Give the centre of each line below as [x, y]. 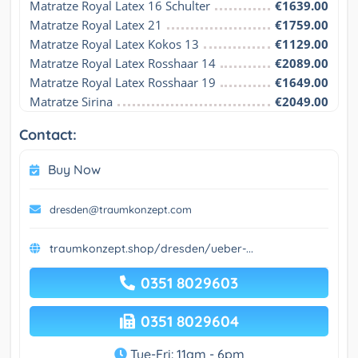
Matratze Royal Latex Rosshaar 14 [123, 64]
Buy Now [74, 170]
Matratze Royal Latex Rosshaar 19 [123, 83]
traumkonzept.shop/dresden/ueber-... [151, 249]
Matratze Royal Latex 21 [96, 25]
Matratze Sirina [71, 102]
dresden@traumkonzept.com [121, 210]
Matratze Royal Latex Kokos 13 [114, 44]
